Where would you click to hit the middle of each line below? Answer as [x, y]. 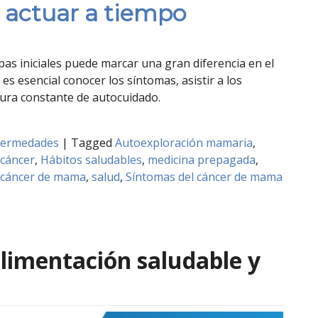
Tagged [93, 143]
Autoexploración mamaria [184, 143]
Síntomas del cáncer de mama [204, 177]
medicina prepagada [202, 160]
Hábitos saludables [91, 160]
